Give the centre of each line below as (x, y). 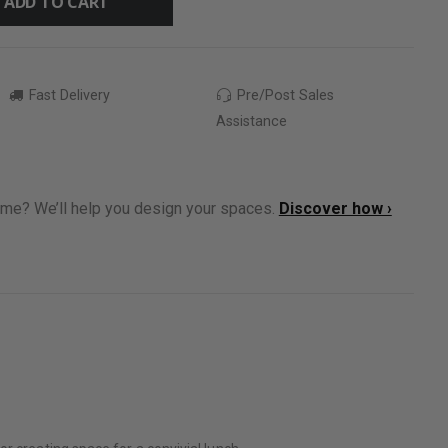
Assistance (251, 121)
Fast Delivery (67, 95)
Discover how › (335, 208)
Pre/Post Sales (284, 95)
